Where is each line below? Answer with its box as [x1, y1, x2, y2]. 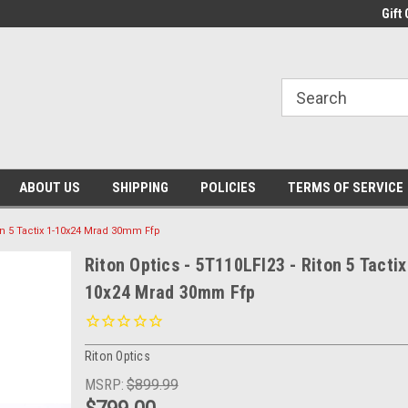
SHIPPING [111, 179, 168, 196]
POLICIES [199, 179, 256, 196]
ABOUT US [18, 179, 80, 196]
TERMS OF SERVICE [287, 179, 403, 196]
